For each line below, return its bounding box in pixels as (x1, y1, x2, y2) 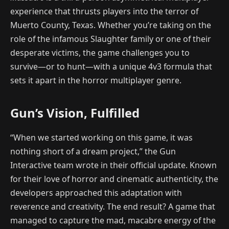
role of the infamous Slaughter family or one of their (10, 33, 211, 44)
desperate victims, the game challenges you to (10, 47, 190, 58)
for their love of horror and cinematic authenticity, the (10, 173, 218, 185)
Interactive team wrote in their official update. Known (10, 159, 217, 171)
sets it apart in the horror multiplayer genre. (10, 74, 181, 86)
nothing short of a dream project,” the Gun (10, 145, 176, 157)
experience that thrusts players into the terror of (10, 5, 198, 17)
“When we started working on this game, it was (10, 131, 193, 143)
